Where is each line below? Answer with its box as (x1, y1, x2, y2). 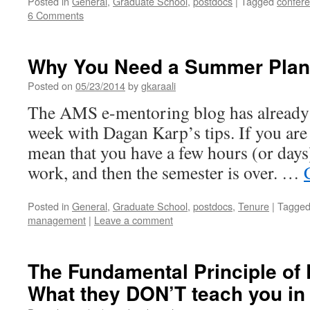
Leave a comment (94, 212, 173, 227)
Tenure (238, 199, 269, 213)
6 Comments (28, 8, 84, 22)
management (28, 212, 86, 227)
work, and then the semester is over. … (28, 161, 304, 184)
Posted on (28, 78, 73, 93)
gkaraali (141, 78, 176, 93)
